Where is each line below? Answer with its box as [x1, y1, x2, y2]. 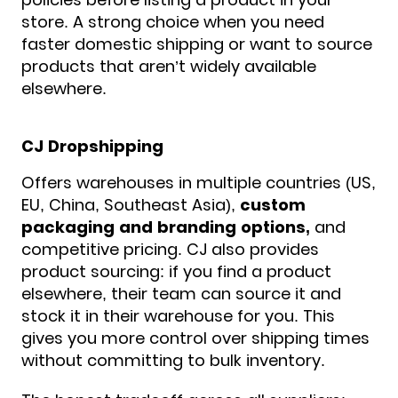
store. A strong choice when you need [21, 10, 324, 33]
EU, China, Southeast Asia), [21, 193, 240, 216]
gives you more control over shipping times [21, 326, 370, 349]
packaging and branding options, [21, 215, 310, 238]
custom [240, 193, 306, 216]
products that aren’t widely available [21, 54, 316, 77]
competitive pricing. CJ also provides [21, 237, 319, 260]
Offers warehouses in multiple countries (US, [21, 171, 376, 194]
